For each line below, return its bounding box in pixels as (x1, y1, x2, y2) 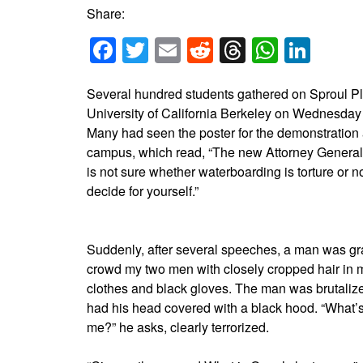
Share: (87, 4, 125, 23)
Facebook (116, 31, 230, 69)
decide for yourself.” (87, 181, 199, 200)
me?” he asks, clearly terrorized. (87, 317, 269, 336)
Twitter (148, 31, 224, 69)
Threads (246, 31, 342, 69)
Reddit (213, 31, 288, 69)
